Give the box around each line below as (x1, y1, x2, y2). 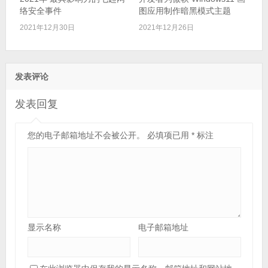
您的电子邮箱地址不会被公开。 (27, 130, 145, 140)
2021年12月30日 (19, 23, 75, 32)
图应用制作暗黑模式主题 (138, 5, 231, 16)
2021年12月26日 (138, 23, 194, 32)
